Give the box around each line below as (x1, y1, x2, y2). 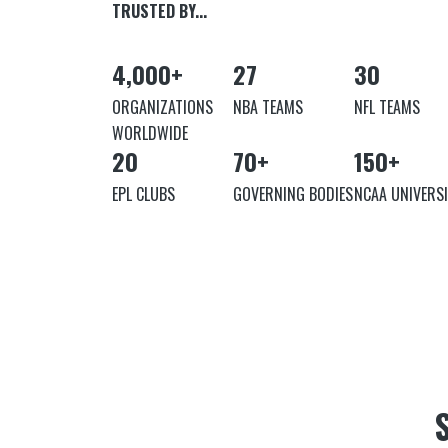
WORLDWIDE (112, 121, 188, 146)
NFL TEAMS (354, 95, 420, 120)
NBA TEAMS (233, 95, 303, 120)
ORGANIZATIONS (112, 95, 213, 120)
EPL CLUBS (112, 182, 175, 207)
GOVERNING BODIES (233, 182, 353, 207)
